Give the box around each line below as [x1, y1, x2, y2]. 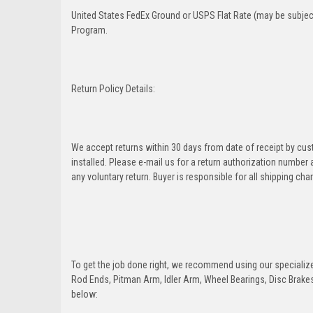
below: [71, 288, 98, 300]
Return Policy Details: [71, 82, 157, 94]
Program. [71, 24, 108, 36]
